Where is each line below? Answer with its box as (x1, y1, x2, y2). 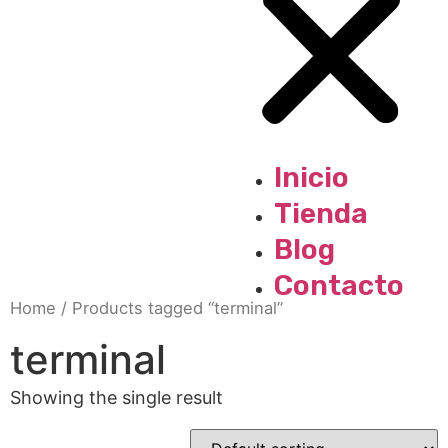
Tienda (274, 196, 368, 230)
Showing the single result (10, 387, 223, 409)
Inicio (274, 160, 349, 194)
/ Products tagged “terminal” (56, 297, 283, 318)
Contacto (274, 268, 404, 302)
